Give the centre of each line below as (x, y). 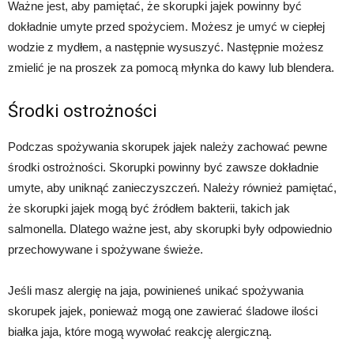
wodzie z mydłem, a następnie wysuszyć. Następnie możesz (166, 47)
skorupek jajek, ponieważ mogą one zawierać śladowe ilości (163, 311)
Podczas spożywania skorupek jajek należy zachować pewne (168, 147)
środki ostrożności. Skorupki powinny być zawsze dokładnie (163, 168)
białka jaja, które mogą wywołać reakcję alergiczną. (140, 332)
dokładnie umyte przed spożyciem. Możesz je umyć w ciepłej (166, 27)
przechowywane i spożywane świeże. (105, 250)
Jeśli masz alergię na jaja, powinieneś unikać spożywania (156, 291)
